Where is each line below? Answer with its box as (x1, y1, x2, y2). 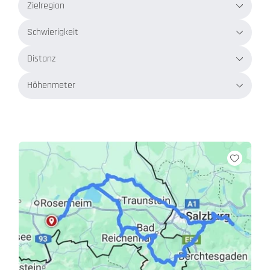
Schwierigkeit (27, 26, 78, 39)
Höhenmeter (27, 79, 75, 92)
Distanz (27, 52, 55, 65)
